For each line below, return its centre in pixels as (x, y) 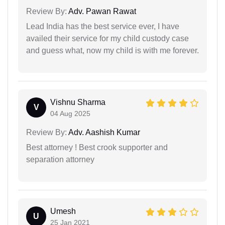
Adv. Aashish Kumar (103, 133)
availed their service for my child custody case (107, 39)
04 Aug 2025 (70, 114)
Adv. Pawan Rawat (101, 12)
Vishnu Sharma (78, 102)
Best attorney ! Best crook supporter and (97, 148)
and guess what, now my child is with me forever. (113, 51)
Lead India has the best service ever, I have (103, 27)
